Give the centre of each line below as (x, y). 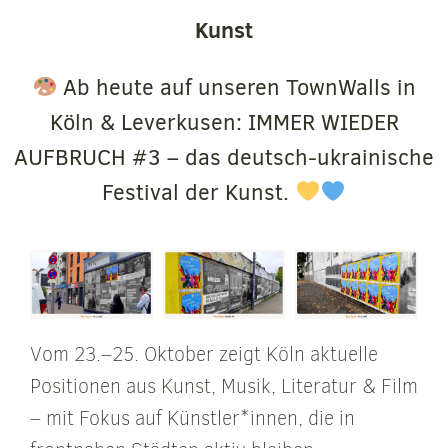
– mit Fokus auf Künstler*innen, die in (192, 418)
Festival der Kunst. (199, 192)
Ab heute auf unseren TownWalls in (237, 87)
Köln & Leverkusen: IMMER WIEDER (224, 122)
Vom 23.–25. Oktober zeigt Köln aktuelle (204, 354)
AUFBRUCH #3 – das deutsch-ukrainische (224, 157)
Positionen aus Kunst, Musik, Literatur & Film (224, 386)
